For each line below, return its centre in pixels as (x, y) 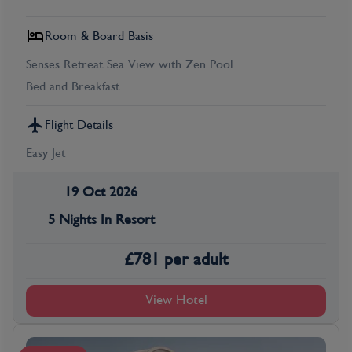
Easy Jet (46, 153)
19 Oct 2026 (101, 192)
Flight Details (79, 125)
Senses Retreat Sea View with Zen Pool (130, 64)
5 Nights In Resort (101, 219)
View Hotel (176, 301)
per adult (196, 259)
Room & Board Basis (99, 36)
